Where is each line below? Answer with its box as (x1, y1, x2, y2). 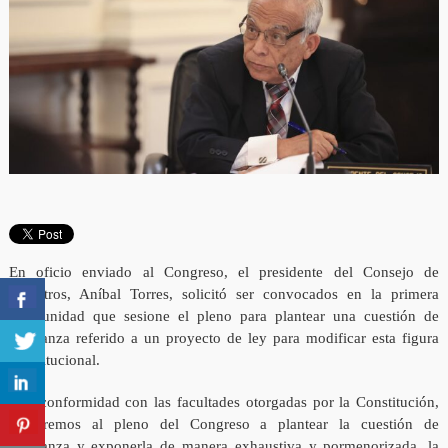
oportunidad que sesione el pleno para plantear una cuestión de (8, 308, 440, 325)
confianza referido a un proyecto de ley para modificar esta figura (8, 330, 440, 347)
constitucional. (8, 352, 100, 369)
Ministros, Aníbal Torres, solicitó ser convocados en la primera (8, 286, 440, 303)
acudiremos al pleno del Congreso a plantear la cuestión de (8, 416, 440, 433)
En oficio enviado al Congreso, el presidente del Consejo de (8, 264, 440, 281)
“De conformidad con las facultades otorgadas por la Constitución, (8, 394, 440, 411)
